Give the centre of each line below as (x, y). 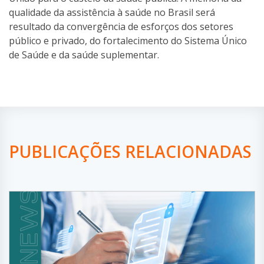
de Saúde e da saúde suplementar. (85, 55)
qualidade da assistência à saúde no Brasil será (112, 12)
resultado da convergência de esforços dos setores (121, 27)
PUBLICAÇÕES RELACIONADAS (130, 151)
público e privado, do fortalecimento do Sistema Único (128, 41)
